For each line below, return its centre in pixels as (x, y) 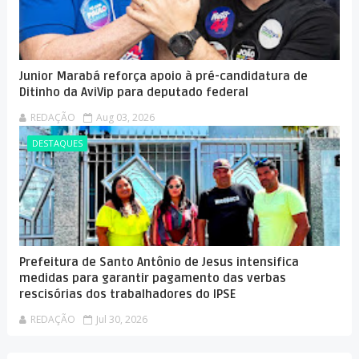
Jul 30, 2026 (121, 319)
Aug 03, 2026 (125, 117)
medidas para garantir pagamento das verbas (152, 278)
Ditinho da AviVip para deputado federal (133, 92)
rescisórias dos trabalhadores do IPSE (127, 294)
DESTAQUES (57, 143)
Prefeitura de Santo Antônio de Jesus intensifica (159, 262)
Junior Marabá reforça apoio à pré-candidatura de (163, 76)
